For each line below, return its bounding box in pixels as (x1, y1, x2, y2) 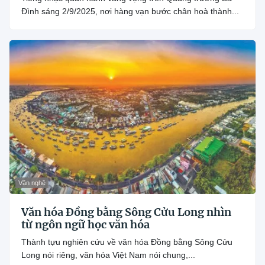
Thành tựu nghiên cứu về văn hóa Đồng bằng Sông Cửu (21, 237, 232, 247)
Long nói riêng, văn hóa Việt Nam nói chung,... (21, 250, 195, 260)
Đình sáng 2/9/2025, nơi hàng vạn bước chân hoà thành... (21, 7, 239, 17)
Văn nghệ (18, 179, 46, 186)
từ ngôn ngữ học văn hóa (21, 217, 150, 231)
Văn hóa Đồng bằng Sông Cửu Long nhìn (21, 205, 231, 219)
